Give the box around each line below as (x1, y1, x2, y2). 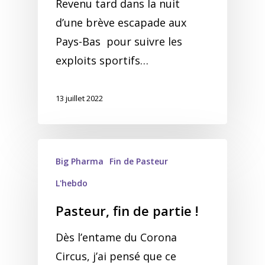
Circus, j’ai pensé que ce (56, 249, 176, 263)
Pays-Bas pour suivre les (56, 34, 182, 49)
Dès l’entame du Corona (56, 230, 177, 244)
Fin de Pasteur (109, 156, 168, 167)
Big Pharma (56, 156, 104, 167)
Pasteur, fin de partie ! (56, 202, 198, 219)
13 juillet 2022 (56, 93, 103, 104)
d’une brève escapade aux (56, 15, 186, 30)
